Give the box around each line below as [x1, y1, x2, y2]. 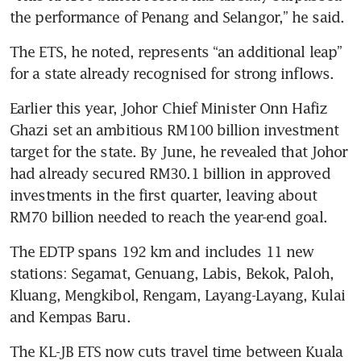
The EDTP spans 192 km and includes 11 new [10, 243, 314, 261]
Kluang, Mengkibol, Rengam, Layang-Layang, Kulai [10, 286, 345, 305]
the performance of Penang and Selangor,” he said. [10, 8, 344, 27]
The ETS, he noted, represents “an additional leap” [10, 43, 342, 61]
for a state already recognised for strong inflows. [10, 64, 334, 83]
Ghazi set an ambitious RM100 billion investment [10, 121, 338, 139]
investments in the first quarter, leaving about [10, 186, 317, 205]
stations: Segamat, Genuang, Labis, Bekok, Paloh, [10, 264, 334, 283]
